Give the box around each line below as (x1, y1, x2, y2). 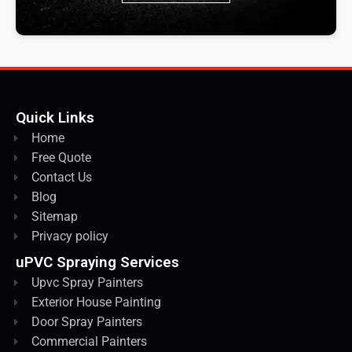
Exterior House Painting (31, 295, 161, 310)
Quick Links (16, 108, 94, 127)
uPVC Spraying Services (16, 253, 179, 272)
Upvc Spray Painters (31, 275, 143, 291)
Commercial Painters (31, 334, 147, 350)
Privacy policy (31, 229, 108, 244)
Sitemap (31, 209, 78, 225)
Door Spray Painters (31, 314, 142, 330)
